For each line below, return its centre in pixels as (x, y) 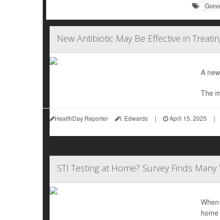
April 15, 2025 (187, 118)
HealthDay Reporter (81, 118)
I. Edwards (134, 118)
